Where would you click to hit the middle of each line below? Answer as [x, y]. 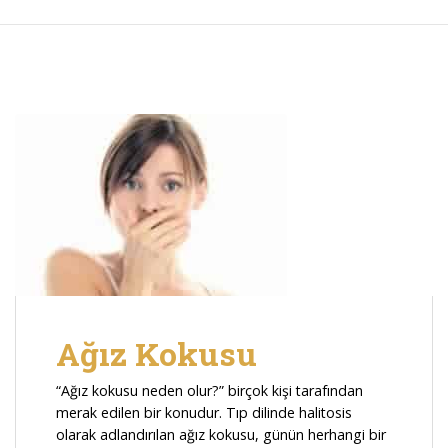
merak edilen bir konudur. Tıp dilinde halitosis [204, 413]
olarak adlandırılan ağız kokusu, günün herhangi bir [221, 435]
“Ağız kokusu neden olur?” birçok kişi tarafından [209, 391]
